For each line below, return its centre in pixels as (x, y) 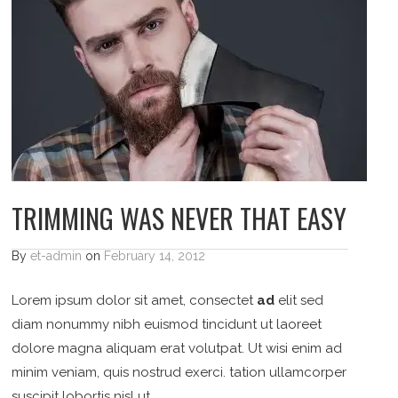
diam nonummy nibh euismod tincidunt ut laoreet (167, 324)
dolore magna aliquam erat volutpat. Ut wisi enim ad (177, 348)
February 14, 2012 (155, 255)
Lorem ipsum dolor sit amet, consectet (135, 300)
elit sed (299, 300)
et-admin (56, 255)
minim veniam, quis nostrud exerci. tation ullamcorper (179, 372)
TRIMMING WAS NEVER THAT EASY (179, 218)
